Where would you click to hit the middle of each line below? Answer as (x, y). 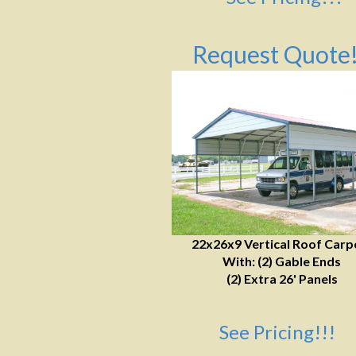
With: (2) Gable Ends (282, 261)
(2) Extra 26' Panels (282, 279)
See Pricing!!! (277, 332)
